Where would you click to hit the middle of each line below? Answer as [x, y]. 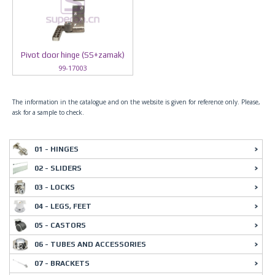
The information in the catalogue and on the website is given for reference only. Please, [136, 102]
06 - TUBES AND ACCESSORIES [90, 244]
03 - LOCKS [55, 187]
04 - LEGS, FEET [63, 206]
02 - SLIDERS [58, 168]
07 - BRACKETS [62, 263]
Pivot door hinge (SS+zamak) [72, 55]
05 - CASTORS [60, 225]
